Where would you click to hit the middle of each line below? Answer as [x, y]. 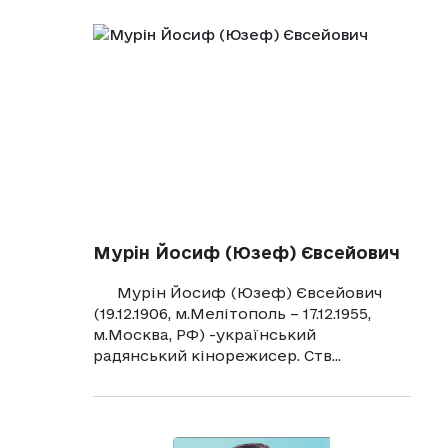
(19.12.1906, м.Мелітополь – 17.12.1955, [231, 313]
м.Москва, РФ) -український [204, 334]
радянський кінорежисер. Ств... [216, 355]
